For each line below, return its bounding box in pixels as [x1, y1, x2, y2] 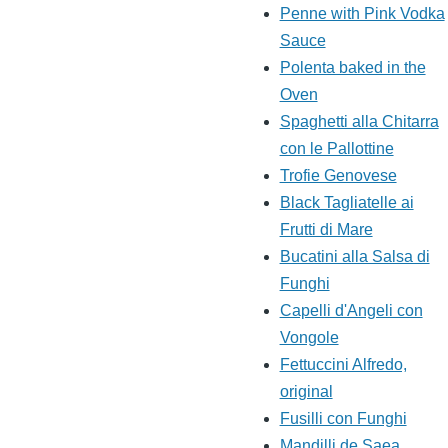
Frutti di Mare [279, 221, 373, 239]
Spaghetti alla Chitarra [279, 113, 439, 131]
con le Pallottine [279, 140, 394, 158]
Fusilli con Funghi [279, 410, 407, 428]
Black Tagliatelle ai [279, 194, 414, 212]
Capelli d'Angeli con [279, 302, 423, 320]
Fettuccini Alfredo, [279, 356, 407, 374]
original [279, 383, 333, 401]
